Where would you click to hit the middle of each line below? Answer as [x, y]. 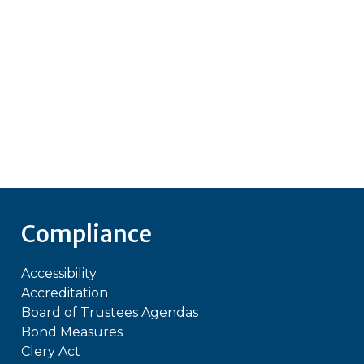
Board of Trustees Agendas [109, 313]
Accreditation [64, 293]
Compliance [86, 234]
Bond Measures [71, 332]
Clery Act [50, 352]
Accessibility [58, 274]
